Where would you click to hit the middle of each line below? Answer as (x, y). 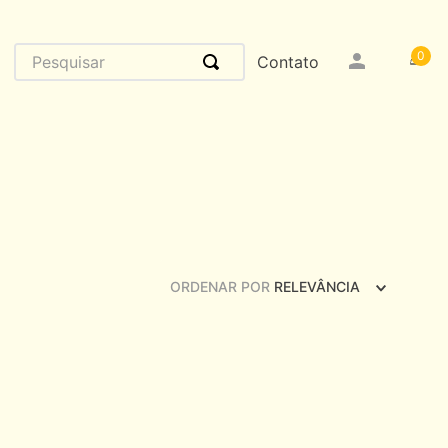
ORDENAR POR (220, 286)
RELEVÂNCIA (317, 286)
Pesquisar (50, 50)
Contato (287, 61)
